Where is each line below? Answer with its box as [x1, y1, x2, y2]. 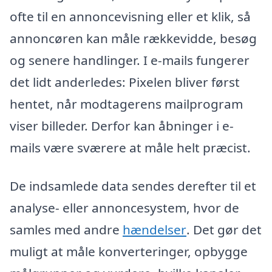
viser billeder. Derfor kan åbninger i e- [10, 117, 234, 134]
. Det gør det [186, 221, 262, 239]
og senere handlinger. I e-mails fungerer [10, 51, 250, 69]
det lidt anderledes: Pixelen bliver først [10, 73, 240, 90]
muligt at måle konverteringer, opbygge [10, 243, 248, 260]
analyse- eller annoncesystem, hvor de [10, 199, 239, 217]
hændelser [123, 221, 186, 239]
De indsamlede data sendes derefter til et [10, 177, 256, 195]
